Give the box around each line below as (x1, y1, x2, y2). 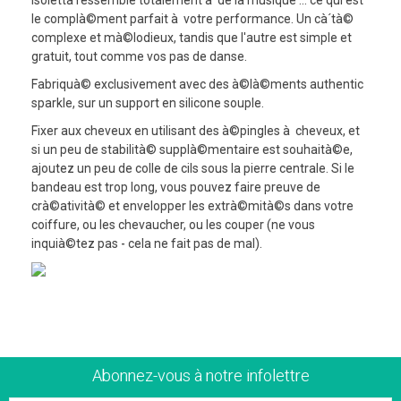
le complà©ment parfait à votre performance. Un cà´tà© (31, 11, 354, 26)
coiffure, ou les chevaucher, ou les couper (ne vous (31, 217, 315, 232)
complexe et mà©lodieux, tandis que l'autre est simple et (31, 30, 352, 45)
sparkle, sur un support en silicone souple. (31, 95, 264, 110)
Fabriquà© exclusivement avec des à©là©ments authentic (31, 76, 363, 91)
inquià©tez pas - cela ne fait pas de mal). (31, 235, 262, 251)
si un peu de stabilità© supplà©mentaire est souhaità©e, (31, 141, 353, 157)
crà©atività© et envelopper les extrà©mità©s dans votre (31, 198, 354, 213)
